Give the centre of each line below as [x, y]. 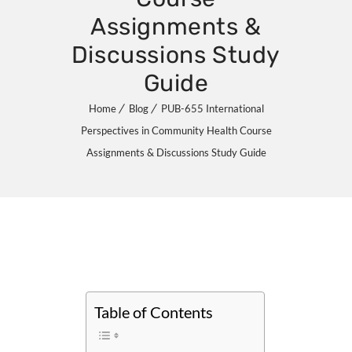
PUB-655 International [212, 108]
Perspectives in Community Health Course [176, 130]
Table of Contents [154, 312]
